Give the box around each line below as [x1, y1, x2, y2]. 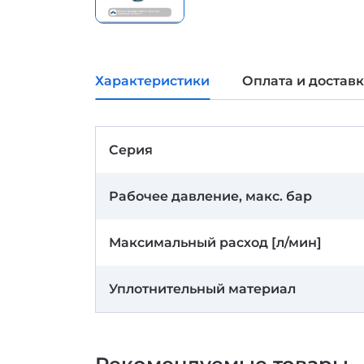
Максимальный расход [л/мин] [109, 235, 322, 250]
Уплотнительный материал [109, 281, 296, 297]
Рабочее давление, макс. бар [109, 188, 312, 204]
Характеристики [95, 73, 210, 89]
